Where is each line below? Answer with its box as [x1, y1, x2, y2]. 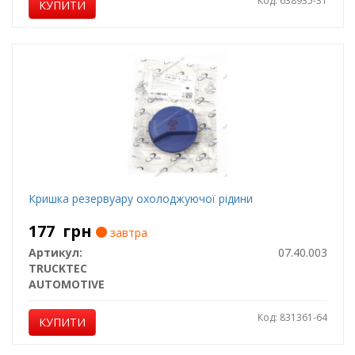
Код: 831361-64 [257, 311, 327, 324]
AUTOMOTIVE [28, 277, 105, 292]
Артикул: [28, 245, 82, 260]
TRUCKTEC [28, 261, 87, 276]
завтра [106, 225, 147, 240]
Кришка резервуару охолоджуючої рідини [28, 191, 253, 206]
